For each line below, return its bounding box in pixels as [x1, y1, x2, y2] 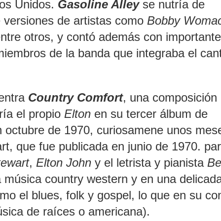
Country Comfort [28, 90, 123, 104]
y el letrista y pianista [91, 155, 207, 169]
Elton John [36, 155, 91, 169]
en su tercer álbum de [91, 107, 208, 120]
